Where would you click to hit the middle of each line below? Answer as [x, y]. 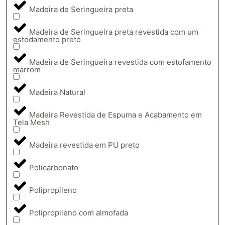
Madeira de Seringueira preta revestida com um [114, 32]
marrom [27, 70]
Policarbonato [54, 168]
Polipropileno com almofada [79, 213]
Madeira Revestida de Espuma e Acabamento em [116, 115]
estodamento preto [47, 40]
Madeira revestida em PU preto [84, 145]
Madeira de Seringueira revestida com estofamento [120, 62]
